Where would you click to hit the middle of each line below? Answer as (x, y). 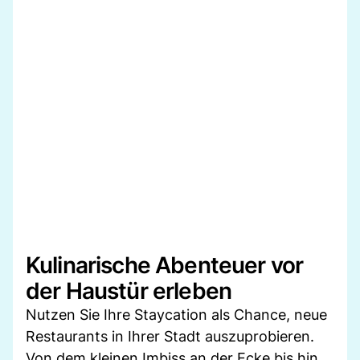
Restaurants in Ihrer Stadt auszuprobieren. (170, 336)
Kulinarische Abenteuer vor (165, 265)
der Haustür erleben (129, 290)
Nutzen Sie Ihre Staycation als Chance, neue (176, 314)
